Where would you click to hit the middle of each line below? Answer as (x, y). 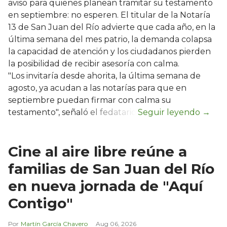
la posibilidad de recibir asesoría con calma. (94, 64)
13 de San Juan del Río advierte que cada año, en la (112, 27)
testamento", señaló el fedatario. (73, 112)
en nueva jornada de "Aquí (105, 186)
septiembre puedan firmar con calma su (90, 100)
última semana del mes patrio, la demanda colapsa (110, 40)
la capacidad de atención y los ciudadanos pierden (109, 52)
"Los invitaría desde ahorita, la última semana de (104, 76)
